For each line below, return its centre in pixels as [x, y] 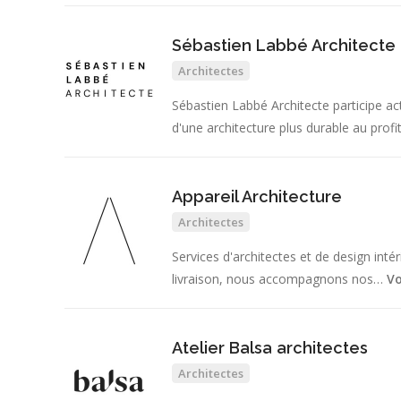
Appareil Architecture [257, 197]
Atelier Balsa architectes [270, 348]
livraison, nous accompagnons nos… [279, 279]
